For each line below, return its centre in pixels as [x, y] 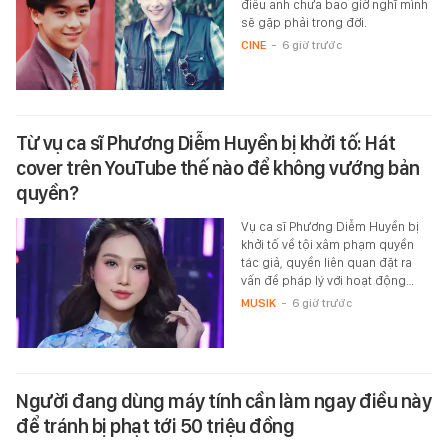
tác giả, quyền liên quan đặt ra [326, 262]
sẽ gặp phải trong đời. [303, 22]
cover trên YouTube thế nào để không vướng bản [218, 167]
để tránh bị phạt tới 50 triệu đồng [155, 425]
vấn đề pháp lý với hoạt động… [327, 280]
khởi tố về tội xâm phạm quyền [327, 244]
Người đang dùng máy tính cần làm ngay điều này [223, 400]
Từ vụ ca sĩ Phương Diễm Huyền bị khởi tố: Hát [206, 142]
